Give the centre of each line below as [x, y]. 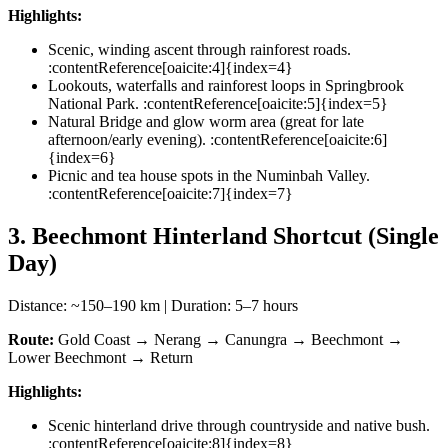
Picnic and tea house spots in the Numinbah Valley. [209, 175]
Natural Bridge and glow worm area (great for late [206, 121]
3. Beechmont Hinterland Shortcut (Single [223, 235]
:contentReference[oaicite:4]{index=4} [170, 67]
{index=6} [82, 157]
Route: [31, 339]
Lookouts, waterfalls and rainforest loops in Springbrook [226, 85]
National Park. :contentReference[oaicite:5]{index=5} [218, 103]
